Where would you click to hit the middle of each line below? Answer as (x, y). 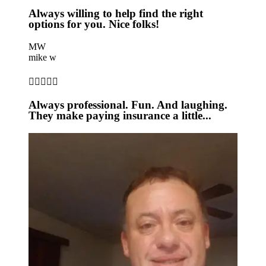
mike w (42, 57)
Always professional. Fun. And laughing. (128, 105)
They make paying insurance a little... (120, 115)
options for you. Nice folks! (94, 24)
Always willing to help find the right (116, 13)
